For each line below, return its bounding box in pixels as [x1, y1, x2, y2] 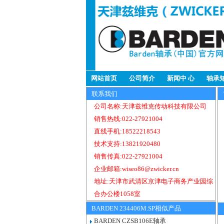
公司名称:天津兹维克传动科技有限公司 [94, 102, 206, 110]
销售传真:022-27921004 [94, 152, 162, 160]
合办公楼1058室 [94, 190, 142, 197]
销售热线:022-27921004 [94, 115, 162, 122]
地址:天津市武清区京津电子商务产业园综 [94, 177, 213, 185]
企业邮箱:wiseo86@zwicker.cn [94, 165, 179, 172]
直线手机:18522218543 [94, 127, 160, 135]
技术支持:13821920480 [94, 140, 160, 147]
